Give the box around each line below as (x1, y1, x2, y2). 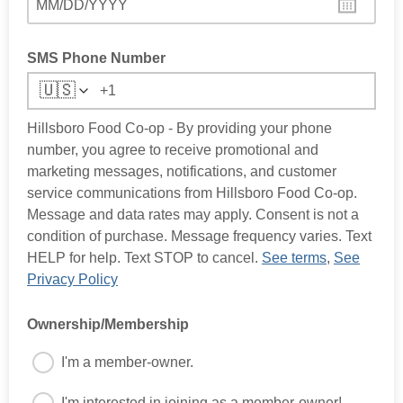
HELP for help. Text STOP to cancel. (27, 250, 262, 265)
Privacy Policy (27, 272, 118, 287)
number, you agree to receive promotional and (27, 142, 318, 157)
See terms (262, 250, 327, 265)
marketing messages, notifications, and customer (27, 164, 336, 179)
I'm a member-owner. (61, 354, 193, 370)
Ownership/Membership (27, 317, 189, 332)
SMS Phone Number (27, 50, 166, 66)
